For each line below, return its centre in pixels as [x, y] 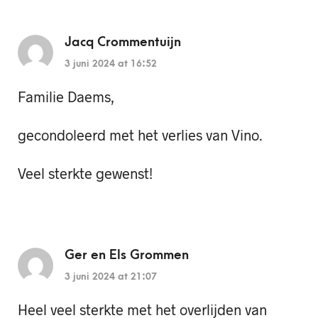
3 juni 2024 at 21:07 [111, 276]
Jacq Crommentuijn [123, 42]
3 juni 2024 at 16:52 [111, 63]
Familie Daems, [66, 96]
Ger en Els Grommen [127, 255]
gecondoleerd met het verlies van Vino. [140, 135]
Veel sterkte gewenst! [85, 174]
